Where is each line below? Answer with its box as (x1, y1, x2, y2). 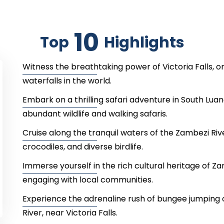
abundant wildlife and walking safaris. (22, 108, 167, 120)
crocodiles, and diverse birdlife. (22, 141, 143, 153)
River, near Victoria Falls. (22, 207, 117, 219)
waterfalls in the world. (22, 75, 111, 87)
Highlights (103, 32, 184, 53)
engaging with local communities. (22, 174, 153, 186)
